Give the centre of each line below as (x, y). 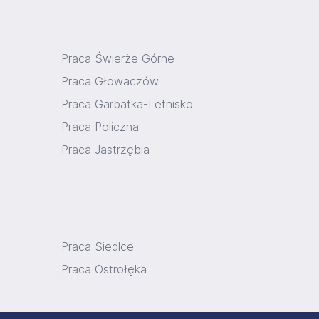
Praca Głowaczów (110, 81)
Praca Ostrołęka (104, 269)
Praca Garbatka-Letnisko (127, 104)
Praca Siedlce (98, 246)
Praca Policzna (100, 127)
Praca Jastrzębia (105, 150)
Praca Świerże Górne (118, 58)
